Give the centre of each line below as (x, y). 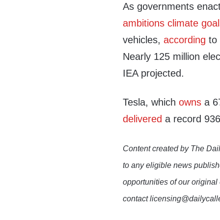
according (185, 40)
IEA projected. (154, 73)
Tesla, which (151, 102)
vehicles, (143, 40)
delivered (143, 119)
